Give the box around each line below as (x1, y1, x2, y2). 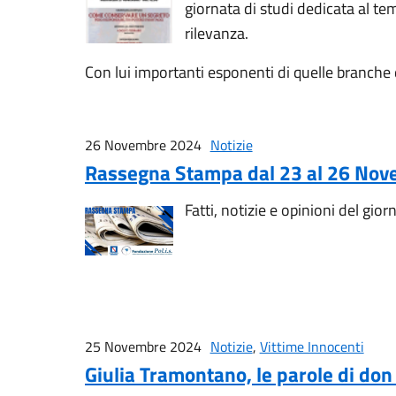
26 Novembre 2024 (85, 133, 202, 156)
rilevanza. (184, 20, 248, 45)
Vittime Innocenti (259, 335, 364, 357)
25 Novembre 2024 (85, 335, 202, 357)
